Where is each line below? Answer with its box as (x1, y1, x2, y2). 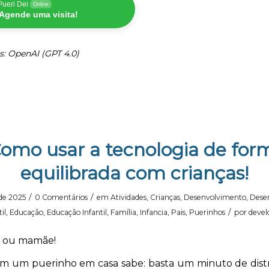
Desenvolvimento (183, 193, 246, 202)
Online (33, 1, 49, 8)
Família (110, 208, 136, 217)
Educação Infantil (46, 208, 107, 217)
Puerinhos (189, 208, 225, 217)
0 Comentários (34, 193, 88, 202)
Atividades (110, 193, 147, 202)
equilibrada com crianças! (20, 162, 249, 185)
